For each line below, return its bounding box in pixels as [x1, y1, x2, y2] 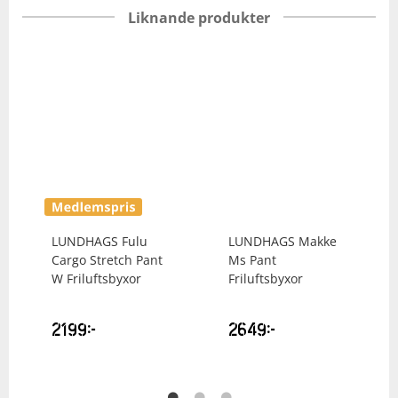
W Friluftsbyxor [52, 269, 141, 287]
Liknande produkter [128, 7, 270, 28]
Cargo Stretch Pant [52, 251, 163, 268]
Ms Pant [228, 251, 276, 268]
